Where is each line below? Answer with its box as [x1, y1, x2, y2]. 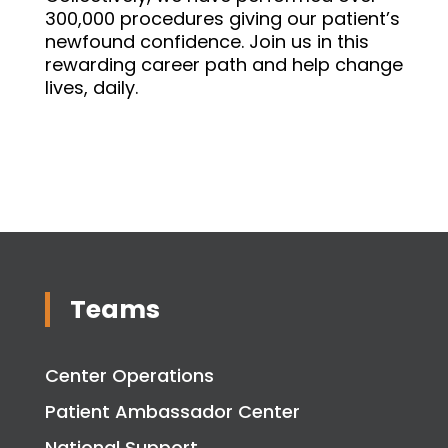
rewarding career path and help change [44, 52, 403, 77]
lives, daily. [44, 75, 138, 100]
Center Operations [44, 363, 214, 388]
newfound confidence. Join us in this [44, 29, 369, 54]
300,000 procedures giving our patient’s [44, 6, 400, 31]
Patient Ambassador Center [44, 399, 300, 424]
